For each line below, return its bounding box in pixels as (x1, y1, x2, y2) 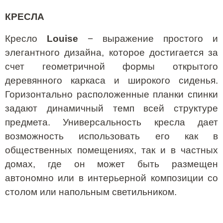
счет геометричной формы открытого (5, 61, 218, 72)
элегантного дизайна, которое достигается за (5, 47, 218, 58)
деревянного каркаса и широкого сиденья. (5, 75, 218, 86)
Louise (47, 33, 78, 44)
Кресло (5, 33, 47, 44)
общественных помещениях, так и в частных (5, 144, 218, 155)
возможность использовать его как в (5, 130, 218, 141)
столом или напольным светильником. (5, 186, 177, 197)
